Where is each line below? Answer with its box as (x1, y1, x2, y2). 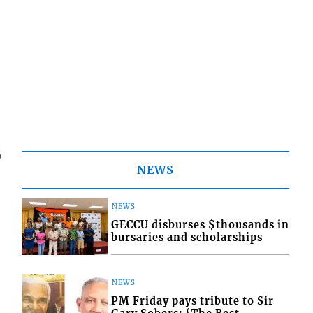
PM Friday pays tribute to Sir (111, 295, 275, 308)
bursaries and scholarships (111, 231, 263, 245)
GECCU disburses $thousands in (111, 219, 290, 232)
